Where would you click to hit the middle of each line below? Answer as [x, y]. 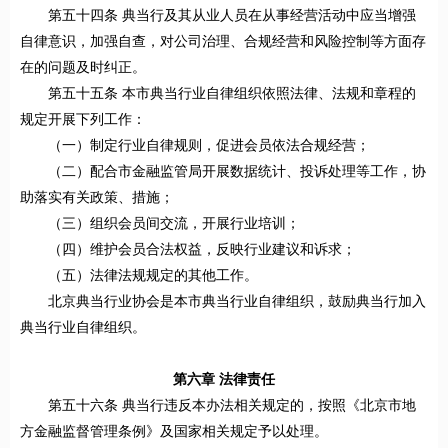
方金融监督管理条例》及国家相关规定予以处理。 [174, 432]
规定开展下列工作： [83, 120]
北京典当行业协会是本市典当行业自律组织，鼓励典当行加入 [237, 302]
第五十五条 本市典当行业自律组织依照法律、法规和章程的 [232, 94]
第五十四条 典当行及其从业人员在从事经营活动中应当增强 [232, 16]
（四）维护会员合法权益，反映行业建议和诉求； [202, 250]
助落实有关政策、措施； [97, 198]
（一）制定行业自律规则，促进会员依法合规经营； [209, 146]
